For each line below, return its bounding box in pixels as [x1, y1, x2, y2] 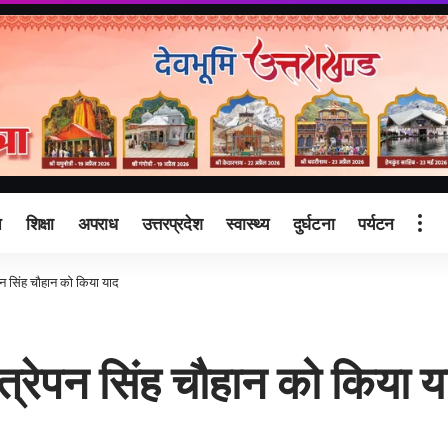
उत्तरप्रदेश [141, 211, 203, 234]
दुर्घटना [292, 211, 335, 234]
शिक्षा [25, 211, 55, 234]
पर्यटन [358, 211, 394, 234]
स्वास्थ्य [226, 211, 269, 234]
